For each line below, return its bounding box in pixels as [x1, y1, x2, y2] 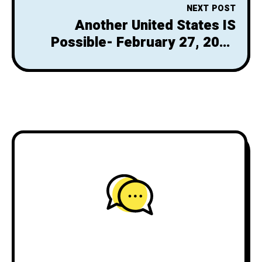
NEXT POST [187, 2, 236, 15]
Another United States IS [75, 15, 236, 36]
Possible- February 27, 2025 [51, 32, 236, 53]
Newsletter [163, 49, 236, 70]
